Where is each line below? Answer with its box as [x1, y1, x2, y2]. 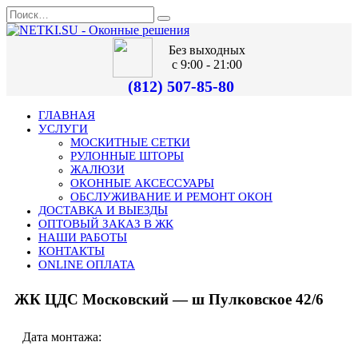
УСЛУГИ [38, 122, 88, 135]
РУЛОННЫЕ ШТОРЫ [70, 149, 184, 162]
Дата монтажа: [22, 330, 101, 344]
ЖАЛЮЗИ [70, 163, 125, 176]
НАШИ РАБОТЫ [38, 231, 127, 244]
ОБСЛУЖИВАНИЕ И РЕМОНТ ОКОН [70, 190, 272, 203]
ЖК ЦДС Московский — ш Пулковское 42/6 [14, 291, 324, 308]
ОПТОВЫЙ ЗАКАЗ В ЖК [38, 217, 173, 230]
